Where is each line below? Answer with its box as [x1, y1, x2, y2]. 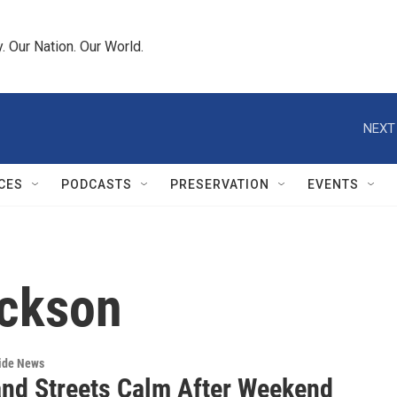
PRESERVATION [170, 177, 269, 191]
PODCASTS [61, 177, 132, 191]
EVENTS [307, 177, 359, 191]
